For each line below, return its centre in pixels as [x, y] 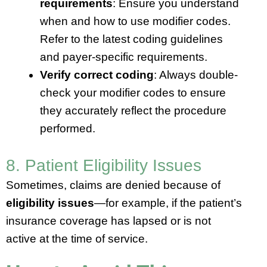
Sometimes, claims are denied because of [113, 185]
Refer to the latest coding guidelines [131, 39]
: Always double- [196, 75]
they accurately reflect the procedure [133, 111]
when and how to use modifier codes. [135, 21]
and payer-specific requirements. [124, 57]
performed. [68, 129]
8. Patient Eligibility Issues [104, 165]
